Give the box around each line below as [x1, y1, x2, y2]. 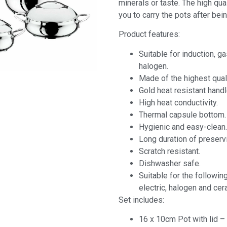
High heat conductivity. [139, 97, 218, 107]
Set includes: [119, 195, 164, 205]
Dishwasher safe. [139, 158, 201, 168]
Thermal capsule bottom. [139, 109, 226, 120]
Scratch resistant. [139, 146, 200, 156]
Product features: [119, 29, 180, 40]
